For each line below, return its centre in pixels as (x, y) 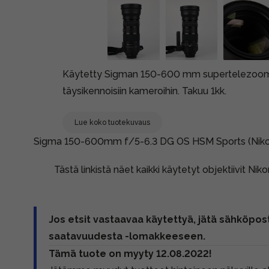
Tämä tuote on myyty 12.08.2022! (130, 254)
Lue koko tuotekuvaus (112, 122)
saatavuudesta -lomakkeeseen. (127, 236)
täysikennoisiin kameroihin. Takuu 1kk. (144, 91)
